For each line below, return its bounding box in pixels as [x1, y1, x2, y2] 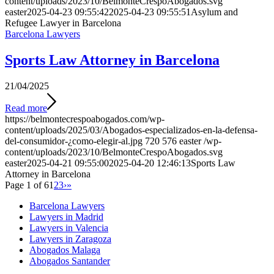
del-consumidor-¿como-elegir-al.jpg [5, 135, 143, 146]
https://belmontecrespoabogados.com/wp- [5, 113, 165, 124]
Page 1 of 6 [5, 179, 49, 190]
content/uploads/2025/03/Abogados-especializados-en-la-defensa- [5, 124, 257, 135]
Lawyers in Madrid [29, 211, 103, 222]
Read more [5, 102, 47, 113]
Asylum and [191, 6, 238, 17]
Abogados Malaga [29, 244, 100, 255]
